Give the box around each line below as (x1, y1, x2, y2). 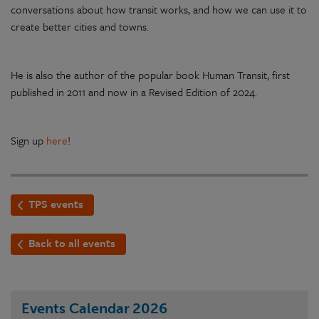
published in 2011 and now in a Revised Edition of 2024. (11, 84, 257, 100)
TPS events (28, 196, 83, 212)
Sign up (11, 132, 46, 149)
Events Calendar (21, 300, 130, 318)
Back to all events (28, 235, 115, 251)
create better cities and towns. (11, 19, 149, 35)
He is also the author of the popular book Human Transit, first (11, 67, 290, 83)
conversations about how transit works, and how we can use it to (11, 1, 307, 18)
